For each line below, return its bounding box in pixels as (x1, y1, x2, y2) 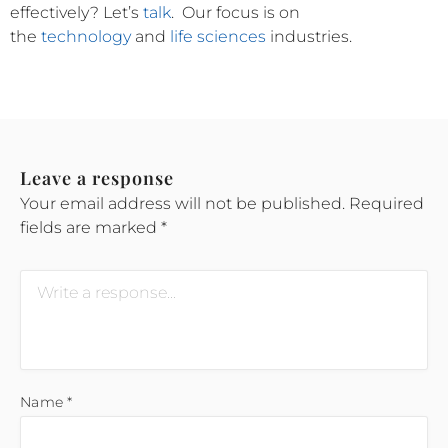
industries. (266, 26, 352, 46)
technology (41, 26, 131, 46)
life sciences (170, 26, 266, 46)
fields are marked (20, 217, 161, 237)
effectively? (10, 2, 103, 22)
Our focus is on (182, 2, 300, 22)
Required (349, 193, 424, 213)
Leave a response (20, 165, 174, 190)
